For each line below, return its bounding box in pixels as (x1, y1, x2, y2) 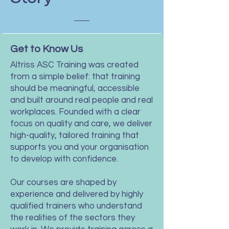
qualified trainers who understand (10, 201, 142, 211)
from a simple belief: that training (10, 72, 140, 81)
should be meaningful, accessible (10, 84, 140, 93)
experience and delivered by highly (10, 190, 143, 199)
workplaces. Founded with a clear (10, 107, 141, 117)
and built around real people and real (10, 96, 153, 105)
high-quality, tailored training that (10, 131, 139, 140)
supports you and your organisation (10, 143, 149, 152)
